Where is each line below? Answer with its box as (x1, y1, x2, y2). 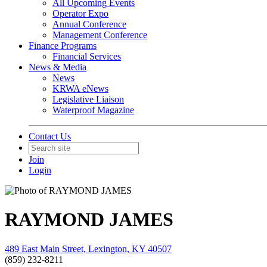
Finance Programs (29, 41, 97, 51)
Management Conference (52, 30, 147, 40)
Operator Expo (52, 8, 108, 18)
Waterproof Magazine (52, 105, 134, 115)
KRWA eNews (52, 83, 108, 94)
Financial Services (52, 51, 121, 61)
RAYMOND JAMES (5, 209, 173, 231)
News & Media (29, 62, 86, 72)
